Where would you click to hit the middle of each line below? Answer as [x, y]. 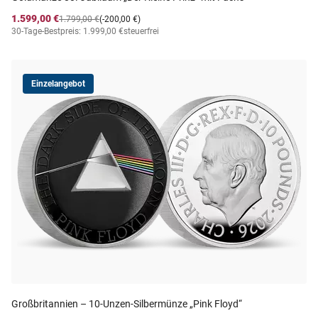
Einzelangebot [58, 84]
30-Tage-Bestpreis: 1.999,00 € [67, 31]
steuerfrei [141, 31]
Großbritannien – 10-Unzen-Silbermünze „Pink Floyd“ [127, 304]
